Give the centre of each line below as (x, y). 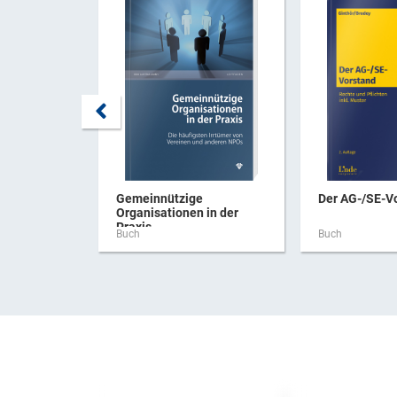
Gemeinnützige (160, 198)
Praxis (134, 226)
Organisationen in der (177, 212)
